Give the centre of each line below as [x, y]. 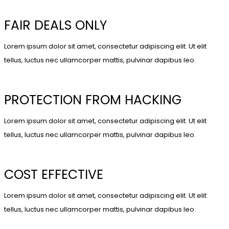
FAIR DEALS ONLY [55, 26]
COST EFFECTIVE [54, 175]
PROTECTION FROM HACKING [93, 100]
